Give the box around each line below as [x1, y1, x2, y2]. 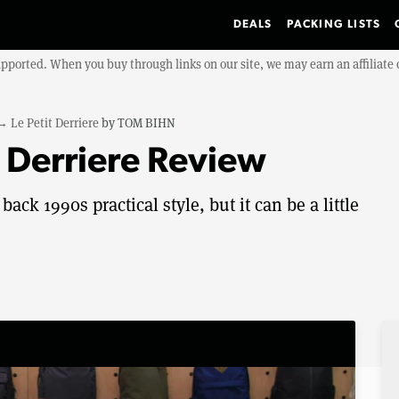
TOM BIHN [118, 115, 175, 131]
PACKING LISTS [286, 19, 381, 30]
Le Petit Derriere [11, 115, 99, 131]
